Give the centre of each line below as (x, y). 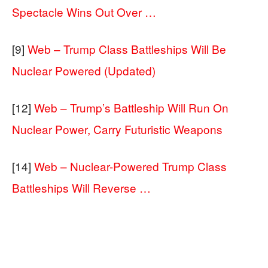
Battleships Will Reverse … (81, 188)
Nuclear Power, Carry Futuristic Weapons (117, 129)
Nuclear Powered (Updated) (84, 71)
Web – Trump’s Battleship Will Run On (131, 108)
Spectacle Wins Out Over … (84, 12)
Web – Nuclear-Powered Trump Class (130, 166)
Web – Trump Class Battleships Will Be (127, 49)
